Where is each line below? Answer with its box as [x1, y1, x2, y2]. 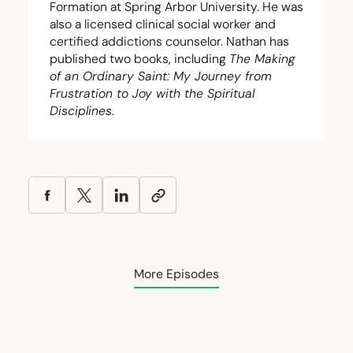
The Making [229, 51, 295, 66]
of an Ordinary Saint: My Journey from [50, 69, 272, 84]
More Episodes [134, 266, 219, 282]
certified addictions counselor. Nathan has [50, 34, 289, 49]
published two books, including [50, 51, 229, 66]
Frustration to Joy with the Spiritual [50, 86, 255, 101]
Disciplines [50, 103, 112, 118]
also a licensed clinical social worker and [50, 17, 276, 32]
